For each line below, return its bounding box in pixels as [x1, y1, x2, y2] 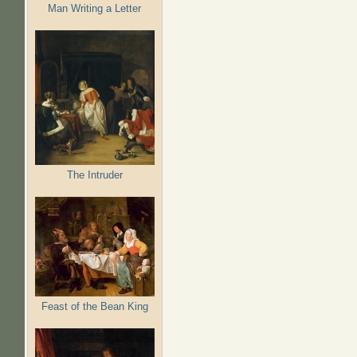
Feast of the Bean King [41, 300, 148, 312]
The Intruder [66, 168, 123, 181]
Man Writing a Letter [48, 2, 142, 14]
